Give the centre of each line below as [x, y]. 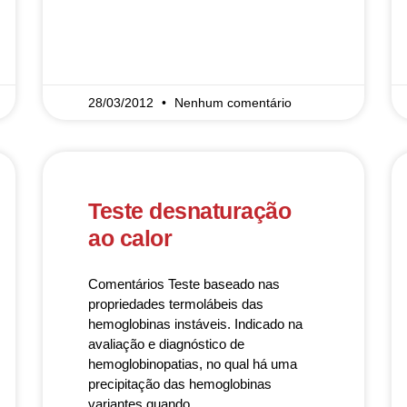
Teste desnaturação [190, 211]
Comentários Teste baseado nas [184, 284]
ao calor [130, 238]
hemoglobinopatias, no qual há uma [193, 364]
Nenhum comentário [233, 103]
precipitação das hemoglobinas [180, 384]
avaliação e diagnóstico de [167, 344]
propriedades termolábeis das [176, 304]
